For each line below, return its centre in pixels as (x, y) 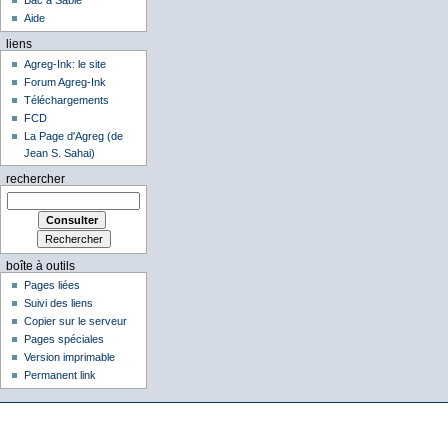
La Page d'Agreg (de (74, 135)
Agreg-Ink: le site (65, 63)
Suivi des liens (59, 303)
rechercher (35, 178)
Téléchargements (67, 99)
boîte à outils (40, 265)
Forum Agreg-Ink (65, 81)
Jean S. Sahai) (60, 152)
